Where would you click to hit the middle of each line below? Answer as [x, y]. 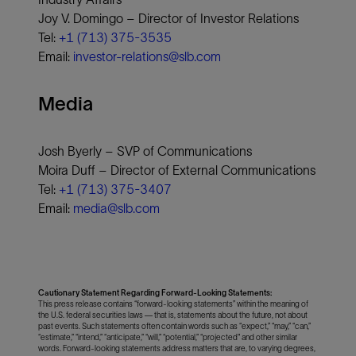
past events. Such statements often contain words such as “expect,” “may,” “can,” [174, 326]
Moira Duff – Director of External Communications [177, 170]
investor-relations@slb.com [147, 56]
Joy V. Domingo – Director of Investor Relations [168, 18]
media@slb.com [116, 208]
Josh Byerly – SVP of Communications [145, 151]
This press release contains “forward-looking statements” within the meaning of [173, 304]
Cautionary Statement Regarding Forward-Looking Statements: [155, 292]
